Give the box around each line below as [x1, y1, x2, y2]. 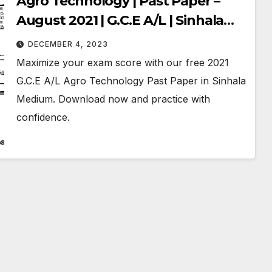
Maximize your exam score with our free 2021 [16, 56, 229, 69]
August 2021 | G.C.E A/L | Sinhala [16, 12, 224, 29]
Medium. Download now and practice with [16, 93, 210, 106]
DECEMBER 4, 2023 [27, 39, 108, 49]
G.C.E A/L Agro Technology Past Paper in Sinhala [16, 75, 246, 87]
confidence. [16, 111, 70, 124]
